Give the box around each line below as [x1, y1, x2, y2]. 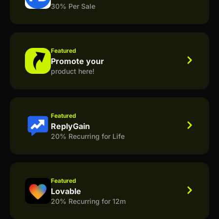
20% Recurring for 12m [51, 197, 126, 205]
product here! [51, 66, 94, 75]
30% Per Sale [51, 1, 95, 10]
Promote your [51, 56, 104, 66]
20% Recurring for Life [51, 131, 125, 140]
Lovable [51, 186, 81, 196]
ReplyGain [51, 121, 90, 131]
